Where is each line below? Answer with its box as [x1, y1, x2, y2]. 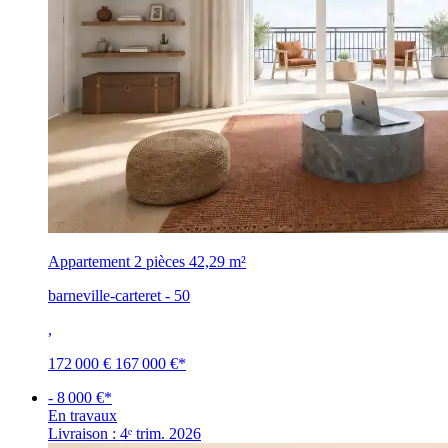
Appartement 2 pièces [48, 252, 185, 270]
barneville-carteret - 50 [48, 286, 190, 304]
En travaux [48, 406, 117, 424]
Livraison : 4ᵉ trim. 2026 [48, 424, 201, 442]
